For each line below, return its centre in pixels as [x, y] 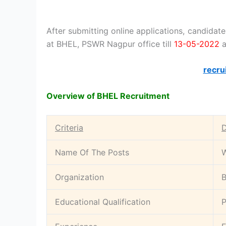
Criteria [69, 128]
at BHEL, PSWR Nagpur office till [110, 44]
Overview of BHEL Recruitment [108, 96]
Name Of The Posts [92, 153]
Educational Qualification [103, 202]
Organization [79, 177]
